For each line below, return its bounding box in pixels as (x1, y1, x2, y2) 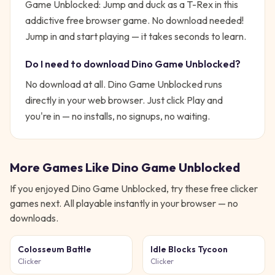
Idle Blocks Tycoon (150, 244, 228, 255)
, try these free (166, 182, 230, 195)
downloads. (10, 212, 58, 224)
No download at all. (25, 78, 107, 90)
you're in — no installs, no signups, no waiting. (25, 110, 210, 122)
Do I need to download (25, 58, 131, 70)
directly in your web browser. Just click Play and (25, 94, 223, 106)
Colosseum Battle (18, 244, 91, 255)
